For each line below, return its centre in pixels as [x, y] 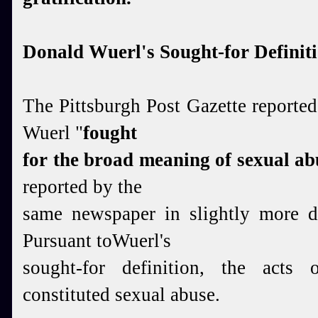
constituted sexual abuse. [121, 295]
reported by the [82, 187]
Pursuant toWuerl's [97, 241]
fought [110, 133]
